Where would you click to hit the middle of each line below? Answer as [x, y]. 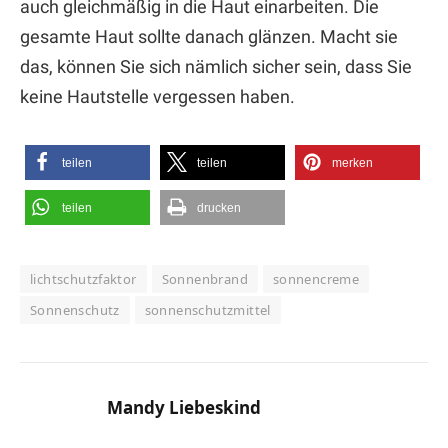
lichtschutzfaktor [83, 278]
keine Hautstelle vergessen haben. [157, 97]
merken [352, 162]
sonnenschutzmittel [207, 309]
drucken [219, 207]
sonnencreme [316, 278]
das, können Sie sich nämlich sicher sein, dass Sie [216, 67]
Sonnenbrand [204, 278]
